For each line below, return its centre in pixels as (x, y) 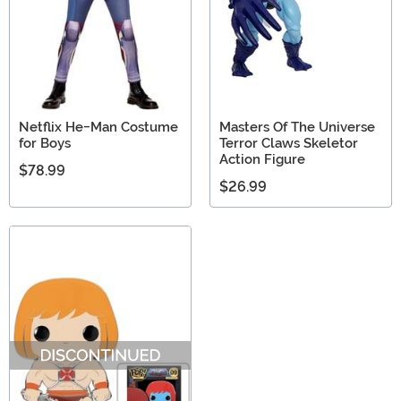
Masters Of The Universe (297, 128)
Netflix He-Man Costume (98, 128)
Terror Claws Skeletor (289, 144)
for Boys (45, 144)
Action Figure (262, 160)
